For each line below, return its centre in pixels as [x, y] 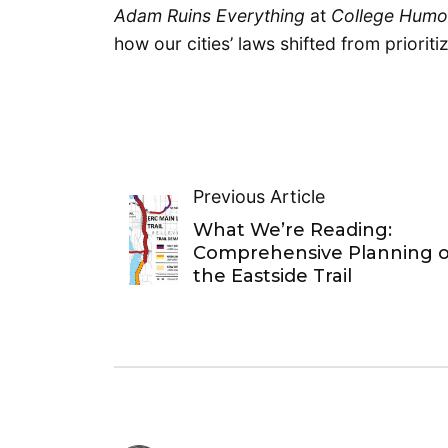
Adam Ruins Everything [212, 16]
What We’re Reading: [292, 230]
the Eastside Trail [272, 276]
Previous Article [258, 197]
